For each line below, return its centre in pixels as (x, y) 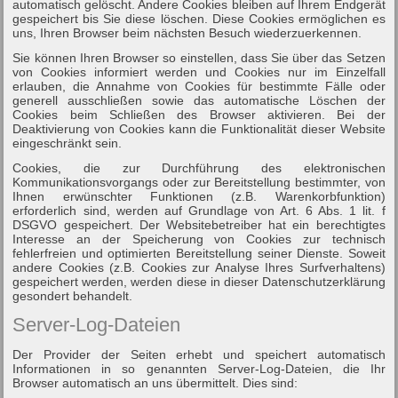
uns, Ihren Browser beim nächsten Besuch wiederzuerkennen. (187, 32)
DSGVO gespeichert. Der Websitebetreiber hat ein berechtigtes (199, 224)
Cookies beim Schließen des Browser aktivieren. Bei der (199, 114)
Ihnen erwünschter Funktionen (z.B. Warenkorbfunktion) (199, 196)
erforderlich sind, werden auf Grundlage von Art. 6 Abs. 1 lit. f (199, 210)
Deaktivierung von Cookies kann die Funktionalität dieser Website (199, 128)
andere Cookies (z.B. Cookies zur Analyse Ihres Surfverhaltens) (199, 267)
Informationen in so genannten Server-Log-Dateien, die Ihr (199, 368)
